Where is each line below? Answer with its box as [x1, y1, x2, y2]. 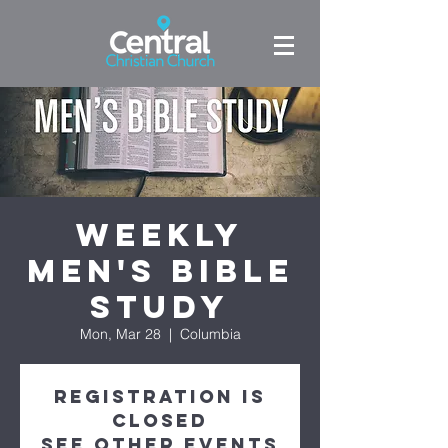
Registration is [54, 385, 266, 408]
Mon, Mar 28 [79, 325, 161, 343]
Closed [112, 409, 208, 432]
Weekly [76, 215, 244, 255]
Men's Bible [26, 251, 294, 291]
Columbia [179, 325, 241, 343]
